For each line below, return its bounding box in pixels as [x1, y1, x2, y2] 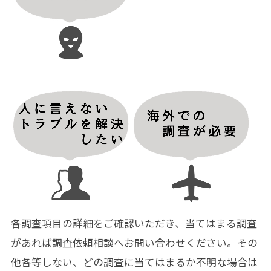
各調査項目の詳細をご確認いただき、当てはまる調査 [10, 215, 257, 230]
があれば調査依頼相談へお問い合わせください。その [10, 235, 258, 250]
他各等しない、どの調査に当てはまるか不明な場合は [10, 254, 258, 269]
